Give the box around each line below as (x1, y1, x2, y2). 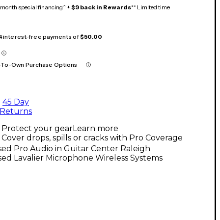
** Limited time (131, 3, 170, 11)
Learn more (73, 123, 118, 133)
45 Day (2, 97, 29, 107)
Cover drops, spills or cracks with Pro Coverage (1, 133, 183, 142)
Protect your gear (1, 123, 73, 133)
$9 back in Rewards (71, 3, 131, 11)
